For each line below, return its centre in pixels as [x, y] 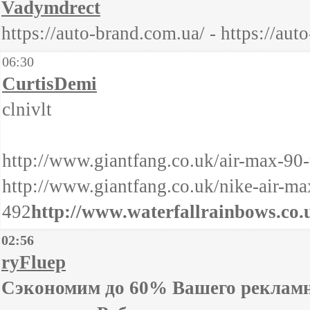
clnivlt [27, 109]
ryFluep [34, 262]
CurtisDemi [49, 84]
